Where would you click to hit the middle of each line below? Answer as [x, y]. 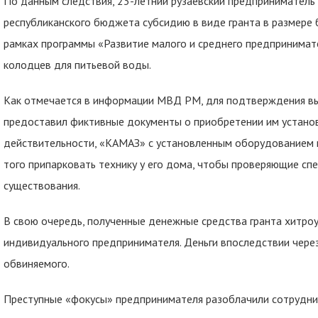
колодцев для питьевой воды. [77, 65]
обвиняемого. [37, 263]
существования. [43, 185]
